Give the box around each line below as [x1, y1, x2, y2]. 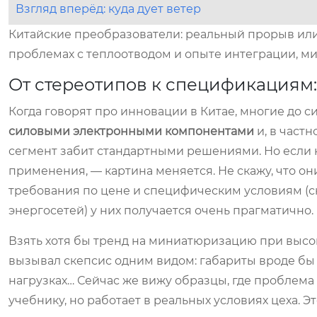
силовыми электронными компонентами [8, 125, 254, 138]
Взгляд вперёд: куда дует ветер [16, 2, 201, 16]
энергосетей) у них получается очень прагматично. [8, 204, 313, 217]
